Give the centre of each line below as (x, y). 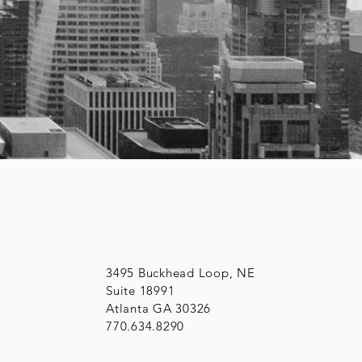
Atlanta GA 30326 (159, 309)
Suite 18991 (141, 291)
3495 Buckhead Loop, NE (181, 273)
